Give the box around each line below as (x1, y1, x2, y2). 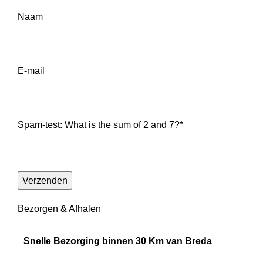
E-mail (18, 65, 45, 76)
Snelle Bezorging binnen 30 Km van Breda (23, 235, 212, 246)
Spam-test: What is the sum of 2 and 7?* (18, 119, 183, 130)
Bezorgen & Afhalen (18, 203, 101, 214)
